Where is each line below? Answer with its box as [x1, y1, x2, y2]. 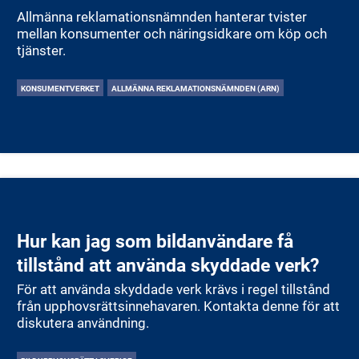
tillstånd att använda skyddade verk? [16, 252, 319, 277]
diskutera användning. [16, 314, 149, 332]
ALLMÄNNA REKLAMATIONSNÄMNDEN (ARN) [111, 82, 280, 94]
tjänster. [16, 41, 66, 58]
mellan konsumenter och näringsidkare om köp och [16, 24, 327, 42]
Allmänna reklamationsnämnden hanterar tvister [16, 7, 307, 25]
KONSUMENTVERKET [20, 82, 99, 94]
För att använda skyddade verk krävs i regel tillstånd [16, 280, 330, 298]
